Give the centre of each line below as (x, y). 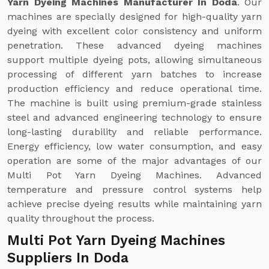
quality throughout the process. (81, 218)
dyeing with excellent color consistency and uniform (134, 31)
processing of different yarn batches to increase (134, 74)
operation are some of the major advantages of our (134, 161)
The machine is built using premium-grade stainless (134, 103)
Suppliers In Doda (68, 258)
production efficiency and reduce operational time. (134, 89)
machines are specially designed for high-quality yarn (134, 17)
